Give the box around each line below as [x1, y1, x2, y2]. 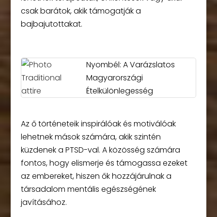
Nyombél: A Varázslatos [86, 59, 175, 70]
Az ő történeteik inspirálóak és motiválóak [20, 118, 176, 129]
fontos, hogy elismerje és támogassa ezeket [20, 157, 187, 169]
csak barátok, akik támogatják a [20, 5, 141, 16]
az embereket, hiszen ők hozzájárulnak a [20, 170, 171, 182]
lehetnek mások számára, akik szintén [20, 131, 161, 142]
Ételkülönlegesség [86, 85, 153, 96]
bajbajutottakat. [20, 18, 82, 30]
